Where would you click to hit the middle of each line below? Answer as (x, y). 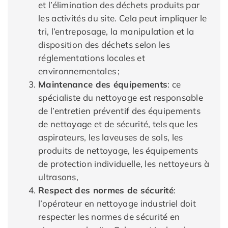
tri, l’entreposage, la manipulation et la (116, 31)
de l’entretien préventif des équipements (119, 111)
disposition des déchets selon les (104, 45)
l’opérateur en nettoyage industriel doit (117, 203)
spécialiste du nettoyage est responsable (121, 97)
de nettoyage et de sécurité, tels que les (118, 124)
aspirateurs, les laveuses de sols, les (111, 137)
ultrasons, (59, 177)
